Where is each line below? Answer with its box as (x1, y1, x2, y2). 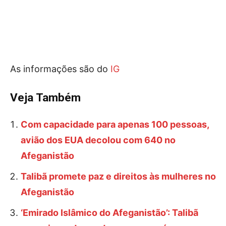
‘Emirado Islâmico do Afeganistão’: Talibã (21, 207, 198, 218)
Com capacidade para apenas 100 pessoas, (21, 119, 209, 130)
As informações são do (10, 64, 110, 74)
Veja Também (10, 91, 81, 104)
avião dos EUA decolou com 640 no (21, 135, 176, 145)
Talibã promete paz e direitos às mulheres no (21, 171, 216, 182)
